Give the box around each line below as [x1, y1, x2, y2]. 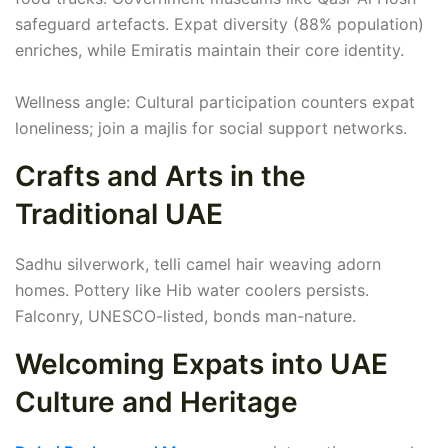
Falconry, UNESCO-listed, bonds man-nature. [15, 306, 356, 327]
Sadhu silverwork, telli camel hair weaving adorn [15, 254, 381, 275]
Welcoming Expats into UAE [15, 347, 388, 382]
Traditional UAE [15, 197, 223, 232]
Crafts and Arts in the [15, 159, 306, 194]
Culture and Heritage [15, 385, 298, 420]
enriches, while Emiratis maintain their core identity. [15, 40, 404, 61]
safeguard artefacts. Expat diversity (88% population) [15, 14, 424, 35]
